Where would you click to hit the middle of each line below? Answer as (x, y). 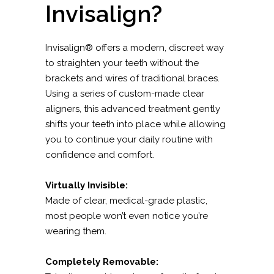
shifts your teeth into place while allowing (135, 124)
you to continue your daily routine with (129, 140)
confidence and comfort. (100, 155)
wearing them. (76, 231)
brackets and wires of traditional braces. (132, 79)
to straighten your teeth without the (122, 63)
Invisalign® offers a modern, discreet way (135, 48)
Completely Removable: (102, 262)
